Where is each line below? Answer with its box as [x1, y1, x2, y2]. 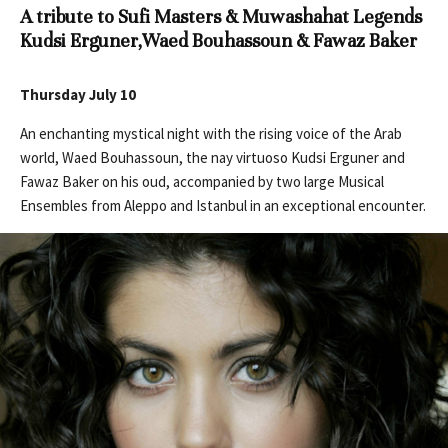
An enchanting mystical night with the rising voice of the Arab [20, 124, 402, 144]
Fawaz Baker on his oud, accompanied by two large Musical [20, 172, 384, 192]
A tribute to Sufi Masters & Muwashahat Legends [20, 5, 422, 29]
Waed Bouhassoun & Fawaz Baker [142, 29, 417, 53]
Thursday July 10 [20, 85, 136, 105]
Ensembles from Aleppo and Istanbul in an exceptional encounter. [20, 196, 426, 216]
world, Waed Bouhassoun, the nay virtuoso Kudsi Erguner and [20, 148, 405, 168]
